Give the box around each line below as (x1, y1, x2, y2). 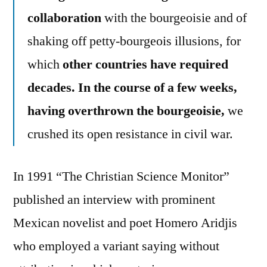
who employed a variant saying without (13, 237, 219, 254)
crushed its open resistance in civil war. (27, 125, 233, 142)
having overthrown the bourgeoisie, (27, 102, 228, 119)
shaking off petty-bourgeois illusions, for (27, 32, 241, 49)
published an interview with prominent (13, 191, 215, 208)
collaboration (27, 9, 101, 26)
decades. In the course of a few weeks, (27, 79, 237, 96)
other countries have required (63, 55, 228, 73)
